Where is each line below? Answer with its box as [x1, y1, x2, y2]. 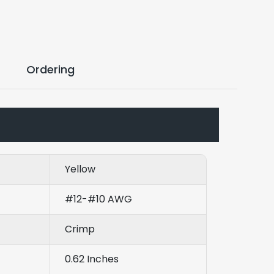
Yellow [65, 161, 95, 176]
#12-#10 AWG [65, 191, 132, 206]
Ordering [26, 61, 75, 77]
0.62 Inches [65, 251, 119, 266]
